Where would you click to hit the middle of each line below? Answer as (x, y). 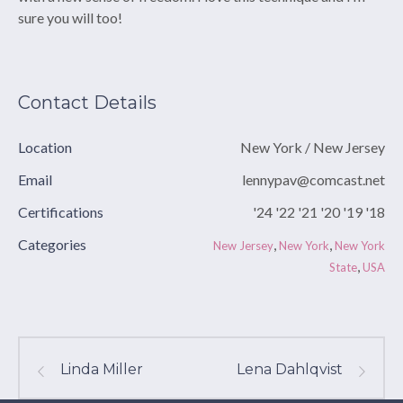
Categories (52, 245)
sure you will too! (71, 18)
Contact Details (87, 103)
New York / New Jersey (313, 148)
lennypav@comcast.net (313, 180)
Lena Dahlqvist (290, 370)
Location (45, 148)
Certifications (61, 212)
